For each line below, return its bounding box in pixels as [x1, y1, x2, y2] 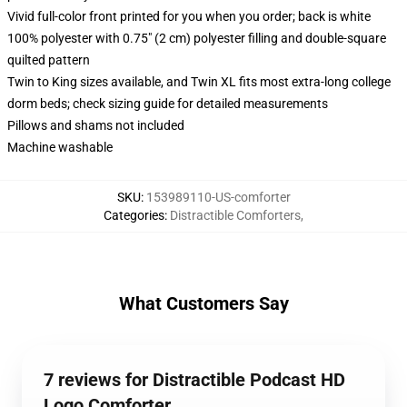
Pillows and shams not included [7, 118, 184, 133]
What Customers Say [118, 293, 289, 314]
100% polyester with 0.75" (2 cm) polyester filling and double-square [7, 31, 386, 45]
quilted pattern [7, 53, 90, 67]
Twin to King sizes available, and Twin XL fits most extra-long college [7, 74, 391, 89]
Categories [104, 208, 164, 223]
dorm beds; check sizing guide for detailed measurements [7, 96, 328, 111]
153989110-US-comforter [145, 190, 291, 204]
